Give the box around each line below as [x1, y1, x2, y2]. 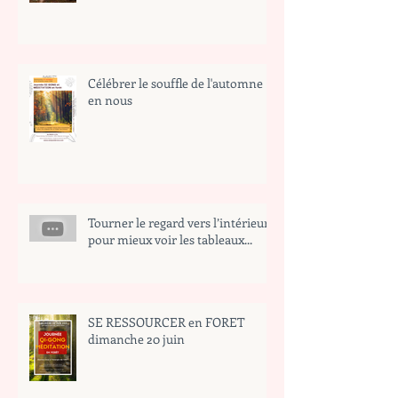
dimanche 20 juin [88, 330, 185, 348]
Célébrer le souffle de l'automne [88, 75, 263, 92]
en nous [88, 92, 132, 109]
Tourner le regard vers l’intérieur [88, 214, 269, 232]
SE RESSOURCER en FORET [88, 314, 244, 331]
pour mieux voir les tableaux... [88, 231, 252, 249]
